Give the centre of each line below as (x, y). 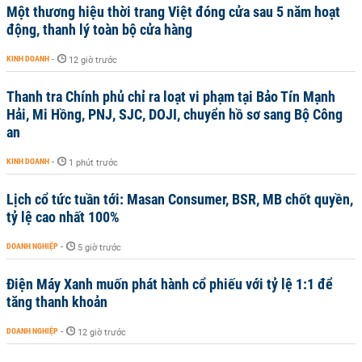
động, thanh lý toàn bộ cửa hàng (99, 29)
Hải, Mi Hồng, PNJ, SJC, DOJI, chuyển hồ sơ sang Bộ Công (175, 114)
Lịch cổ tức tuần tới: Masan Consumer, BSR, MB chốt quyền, (180, 199)
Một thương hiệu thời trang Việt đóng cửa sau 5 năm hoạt (173, 12)
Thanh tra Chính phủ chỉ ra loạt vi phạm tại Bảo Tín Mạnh (171, 97)
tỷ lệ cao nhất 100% (63, 217)
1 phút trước (93, 163)
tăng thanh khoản (57, 302)
